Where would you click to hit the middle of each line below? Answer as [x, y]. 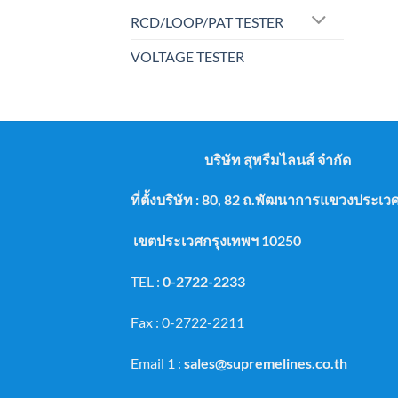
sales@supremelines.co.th [266, 362]
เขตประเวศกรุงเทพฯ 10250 [216, 241]
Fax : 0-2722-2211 [187, 322]
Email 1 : [156, 362]
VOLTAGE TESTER [187, 56]
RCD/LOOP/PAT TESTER [207, 21]
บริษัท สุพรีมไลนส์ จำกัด [277, 159]
